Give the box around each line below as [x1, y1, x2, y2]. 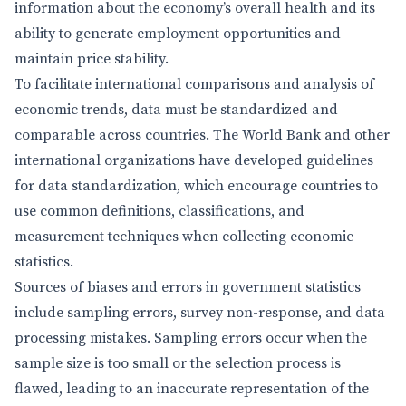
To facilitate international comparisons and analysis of [14, 75, 374, 93]
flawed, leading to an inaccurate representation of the [14, 380, 369, 398]
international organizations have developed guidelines [14, 151, 373, 169]
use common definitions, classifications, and [14, 202, 304, 220]
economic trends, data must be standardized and [14, 101, 338, 119]
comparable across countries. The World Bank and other [14, 126, 390, 144]
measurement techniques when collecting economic [14, 227, 353, 246]
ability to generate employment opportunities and [14, 24, 341, 43]
